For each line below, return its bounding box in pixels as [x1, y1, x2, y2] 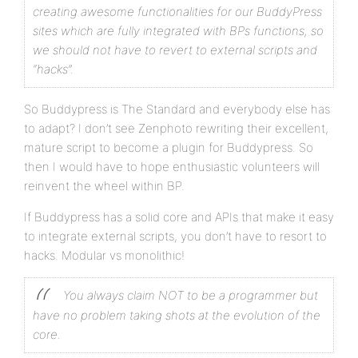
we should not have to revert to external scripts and [33, 42, 317, 58]
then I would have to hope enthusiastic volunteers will [24, 159, 320, 174]
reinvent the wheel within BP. [24, 178, 185, 193]
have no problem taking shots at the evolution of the [33, 308, 320, 323]
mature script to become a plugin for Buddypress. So [24, 140, 313, 155]
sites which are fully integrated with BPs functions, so [33, 23, 324, 38]
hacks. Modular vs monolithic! [24, 248, 185, 263]
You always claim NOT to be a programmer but [63, 288, 318, 303]
